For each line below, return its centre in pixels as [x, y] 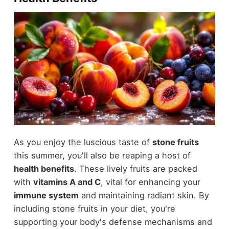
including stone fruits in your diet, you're [94, 208]
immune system [46, 195]
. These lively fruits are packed [135, 168]
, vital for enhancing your [150, 182]
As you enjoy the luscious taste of [83, 142]
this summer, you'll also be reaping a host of [102, 155]
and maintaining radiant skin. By [144, 195]
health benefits [44, 168]
